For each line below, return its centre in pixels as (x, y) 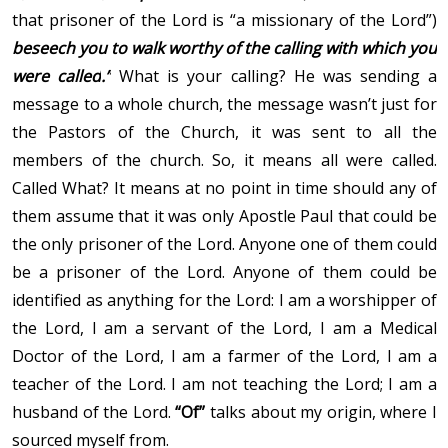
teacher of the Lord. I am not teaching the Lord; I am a (224, 384)
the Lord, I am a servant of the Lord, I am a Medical (224, 328)
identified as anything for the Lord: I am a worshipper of (224, 300)
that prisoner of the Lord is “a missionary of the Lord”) (224, 20)
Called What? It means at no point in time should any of (224, 188)
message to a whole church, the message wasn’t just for (224, 104)
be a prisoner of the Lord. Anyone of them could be (224, 272)
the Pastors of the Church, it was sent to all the (224, 132)
